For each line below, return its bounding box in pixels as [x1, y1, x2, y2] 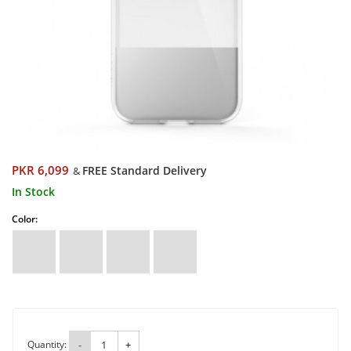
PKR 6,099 [12, 162, 69, 179]
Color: [12, 212, 38, 226]
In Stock [12, 184, 55, 199]
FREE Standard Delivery [82, 163, 207, 178]
